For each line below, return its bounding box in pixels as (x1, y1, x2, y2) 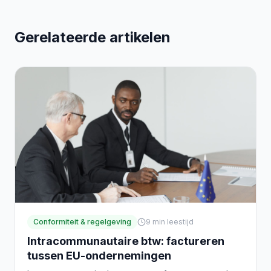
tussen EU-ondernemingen (27, 249, 171, 263)
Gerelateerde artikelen (15, 28, 171, 47)
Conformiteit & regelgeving (33, 217, 131, 227)
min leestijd (152, 217, 194, 227)
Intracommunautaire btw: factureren (27, 235, 224, 248)
